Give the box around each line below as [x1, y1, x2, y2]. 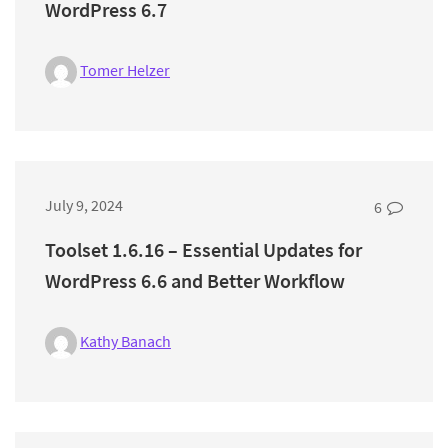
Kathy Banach [80, 331, 171, 352]
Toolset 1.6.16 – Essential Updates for [45, 237, 362, 263]
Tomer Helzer [80, 59, 170, 80]
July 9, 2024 [45, 195, 123, 216]
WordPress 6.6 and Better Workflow [45, 268, 345, 294]
